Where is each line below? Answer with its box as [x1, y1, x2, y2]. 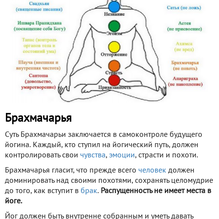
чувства [80, 152, 106, 159]
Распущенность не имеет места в [101, 188, 211, 195]
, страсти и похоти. [135, 152, 198, 159]
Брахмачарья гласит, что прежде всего [5, 167, 138, 175]
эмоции [109, 152, 135, 159]
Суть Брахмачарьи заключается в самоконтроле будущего [5, 131, 202, 139]
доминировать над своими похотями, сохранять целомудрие [5, 177, 213, 185]
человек [138, 167, 166, 175]
